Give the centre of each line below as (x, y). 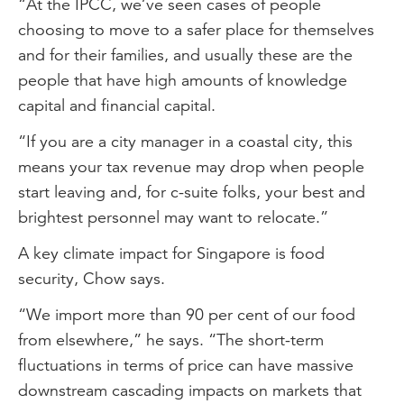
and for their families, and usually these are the (185, 54)
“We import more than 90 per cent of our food (187, 314)
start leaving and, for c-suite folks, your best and (192, 191)
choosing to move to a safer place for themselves (196, 29)
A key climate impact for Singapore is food (171, 252)
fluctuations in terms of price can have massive (186, 364)
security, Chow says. (92, 278)
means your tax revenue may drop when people (191, 166)
